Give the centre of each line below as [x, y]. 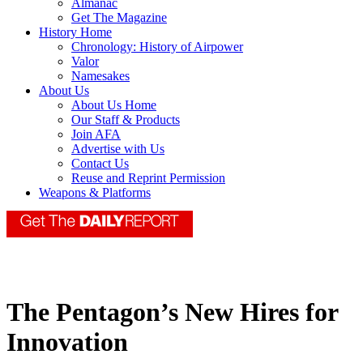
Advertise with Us [118, 149]
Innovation [67, 342]
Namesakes [100, 76]
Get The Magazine [119, 18]
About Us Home [114, 105]
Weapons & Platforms [95, 193]
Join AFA [96, 135]
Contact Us [100, 164]
